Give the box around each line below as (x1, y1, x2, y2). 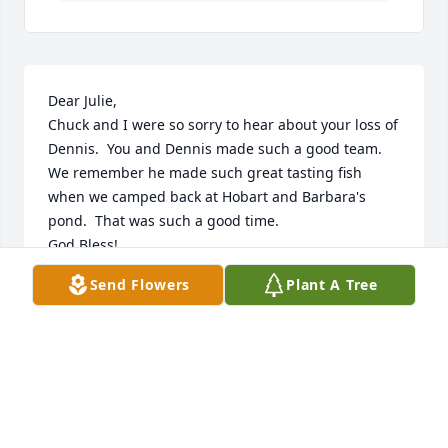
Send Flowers (89, 275, 191, 294)
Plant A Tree (286, 275, 378, 294)
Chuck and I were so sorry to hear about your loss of (48, 115, 398, 135)
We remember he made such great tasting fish (48, 163, 362, 183)
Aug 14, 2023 (48, 325, 135, 345)
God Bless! (48, 235, 118, 255)
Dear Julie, (48, 91, 117, 111)
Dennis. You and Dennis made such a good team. (48, 139, 382, 159)
